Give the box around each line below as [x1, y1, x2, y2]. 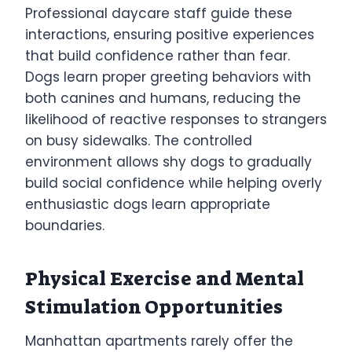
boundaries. [25, 215, 104, 235]
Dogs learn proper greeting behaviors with [25, 67, 311, 86]
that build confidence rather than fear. [25, 46, 290, 65]
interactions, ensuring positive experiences [25, 24, 314, 44]
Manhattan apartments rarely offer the [25, 331, 293, 350]
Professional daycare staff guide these [25, 3, 292, 23]
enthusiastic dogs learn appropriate [25, 194, 270, 214]
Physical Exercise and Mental [25, 266, 304, 291]
